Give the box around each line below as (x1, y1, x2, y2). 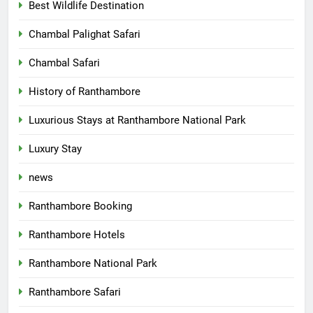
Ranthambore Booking (29, 199, 132, 212)
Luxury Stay (29, 142, 82, 155)
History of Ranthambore (29, 85, 140, 98)
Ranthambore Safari (29, 285, 121, 298)
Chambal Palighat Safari (29, 27, 140, 41)
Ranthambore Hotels (29, 228, 125, 241)
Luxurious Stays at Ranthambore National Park (29, 113, 246, 126)
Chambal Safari (29, 56, 100, 69)
